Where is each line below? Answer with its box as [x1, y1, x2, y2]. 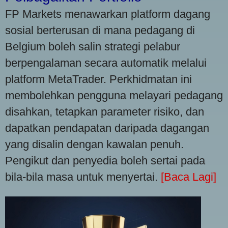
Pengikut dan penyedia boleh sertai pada [5, 154, 205, 167]
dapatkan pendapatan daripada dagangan [5, 121, 209, 134]
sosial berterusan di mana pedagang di [5, 23, 195, 37]
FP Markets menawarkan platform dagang [5, 7, 210, 20]
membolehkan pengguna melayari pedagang [5, 89, 223, 102]
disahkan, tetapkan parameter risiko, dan [5, 105, 204, 118]
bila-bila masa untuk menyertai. [5, 170, 161, 183]
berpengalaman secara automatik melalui [5, 56, 207, 69]
